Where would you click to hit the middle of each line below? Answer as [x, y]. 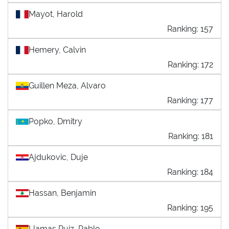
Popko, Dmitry [55, 121]
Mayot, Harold [56, 14]
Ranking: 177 [190, 100]
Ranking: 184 [190, 172]
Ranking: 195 [190, 208]
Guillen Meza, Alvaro [67, 85]
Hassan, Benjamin [62, 193]
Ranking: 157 [190, 29]
